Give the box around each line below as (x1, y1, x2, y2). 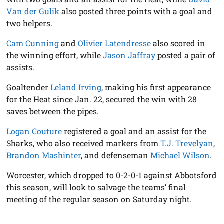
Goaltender (6, 81, 51, 92)
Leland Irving (50, 81, 102, 92)
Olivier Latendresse (78, 37, 151, 48)
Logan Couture (6, 125, 62, 136)
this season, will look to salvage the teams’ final (6, 181, 186, 192)
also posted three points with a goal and (59, 5, 213, 16)
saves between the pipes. (6, 105, 99, 116)
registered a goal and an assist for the (62, 125, 207, 136)
